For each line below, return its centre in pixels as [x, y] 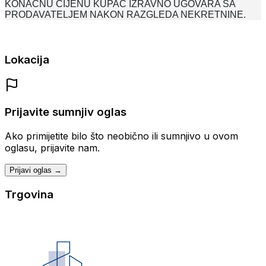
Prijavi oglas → [36, 170]
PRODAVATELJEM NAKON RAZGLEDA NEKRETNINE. [125, 15]
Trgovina [29, 194]
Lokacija [27, 59]
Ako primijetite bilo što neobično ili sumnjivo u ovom [121, 136]
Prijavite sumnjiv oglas [66, 112]
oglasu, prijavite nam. [52, 148]
